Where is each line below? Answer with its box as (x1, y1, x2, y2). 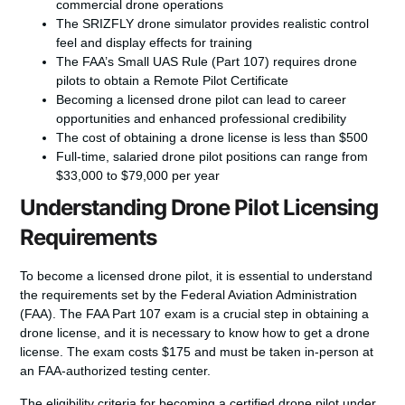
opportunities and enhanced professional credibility (56, 111, 347, 127)
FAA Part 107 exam (86, 306, 197, 322)
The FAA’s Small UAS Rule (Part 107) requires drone (56, 54, 358, 70)
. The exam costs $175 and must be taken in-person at (60, 344, 374, 360)
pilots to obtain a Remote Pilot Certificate (56, 73, 289, 89)
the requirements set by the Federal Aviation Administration (20, 287, 358, 303)
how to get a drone (262, 325, 371, 341)
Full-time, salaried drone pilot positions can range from (56, 149, 369, 165)
